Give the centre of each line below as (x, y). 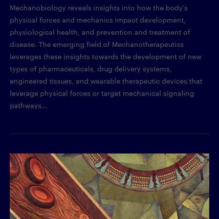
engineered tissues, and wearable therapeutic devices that (106, 80)
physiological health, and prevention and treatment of (100, 32)
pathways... (29, 105)
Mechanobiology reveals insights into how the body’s (99, 7)
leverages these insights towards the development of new (106, 56)
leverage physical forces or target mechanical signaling (102, 93)
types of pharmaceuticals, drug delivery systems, (91, 68)
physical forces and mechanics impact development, (98, 19)
